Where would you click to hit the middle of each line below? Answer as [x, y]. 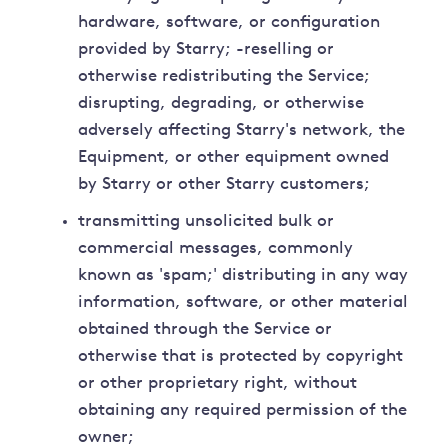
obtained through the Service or [205, 330]
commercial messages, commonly [216, 249]
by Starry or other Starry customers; [224, 185]
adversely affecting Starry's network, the [242, 131]
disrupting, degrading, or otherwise [221, 104]
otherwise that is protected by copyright [241, 357]
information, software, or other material [243, 303]
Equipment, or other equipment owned [234, 158]
